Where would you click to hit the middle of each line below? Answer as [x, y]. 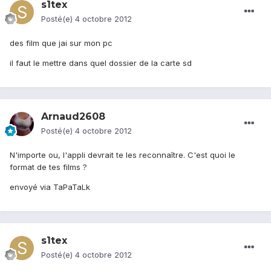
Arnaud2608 [73, 117]
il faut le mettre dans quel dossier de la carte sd [101, 63]
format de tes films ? [48, 167]
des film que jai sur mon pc [61, 43]
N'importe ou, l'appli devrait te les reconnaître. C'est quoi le [122, 155]
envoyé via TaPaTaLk [50, 187]
